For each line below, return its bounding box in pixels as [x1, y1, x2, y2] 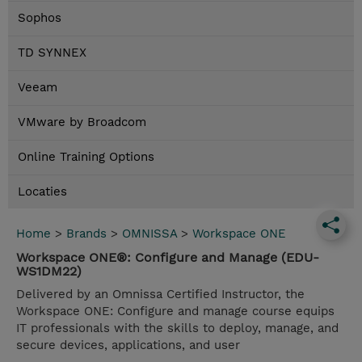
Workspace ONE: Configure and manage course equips [16, 304, 335, 319]
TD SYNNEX [18, 45, 86, 61]
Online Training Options [18, 149, 154, 165]
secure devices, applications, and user [16, 338, 240, 353]
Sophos [18, 11, 61, 26]
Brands [66, 226, 107, 242]
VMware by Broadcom [18, 115, 146, 130]
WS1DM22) [16, 263, 82, 280]
